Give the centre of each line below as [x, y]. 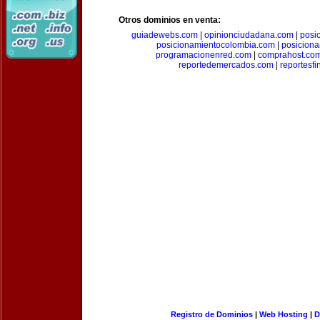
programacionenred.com [204, 55]
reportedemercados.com [226, 65]
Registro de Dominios [211, 314]
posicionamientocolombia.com [215, 45]
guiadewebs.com [165, 35]
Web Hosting [283, 314]
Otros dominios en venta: [170, 20]
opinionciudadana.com [249, 35]
